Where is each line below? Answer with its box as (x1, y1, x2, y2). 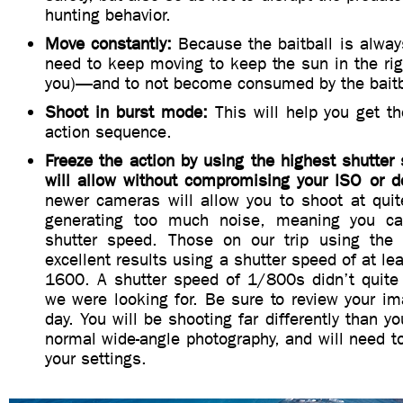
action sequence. (45, 121, 172, 142)
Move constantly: (45, 33, 173, 54)
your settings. (45, 348, 147, 369)
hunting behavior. (45, 4, 171, 25)
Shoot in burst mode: (45, 102, 208, 122)
